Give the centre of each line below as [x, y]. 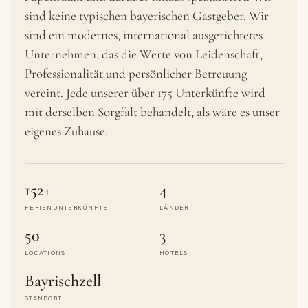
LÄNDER [174, 207]
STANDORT [44, 298]
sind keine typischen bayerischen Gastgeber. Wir [147, 15]
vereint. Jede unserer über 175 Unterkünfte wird [145, 92]
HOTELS [174, 253]
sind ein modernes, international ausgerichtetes [144, 35]
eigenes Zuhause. [66, 131]
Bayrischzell [63, 281]
